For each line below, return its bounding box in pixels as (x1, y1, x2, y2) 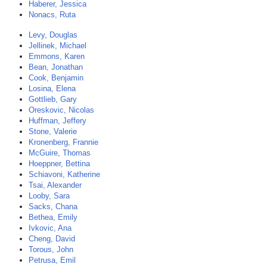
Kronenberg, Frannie (29, 138, 98, 147)
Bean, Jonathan (29, 63, 83, 72)
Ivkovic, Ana (29, 223, 72, 232)
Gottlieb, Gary (29, 95, 77, 104)
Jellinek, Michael (29, 41, 86, 50)
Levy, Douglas (29, 30, 77, 39)
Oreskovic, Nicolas (29, 105, 94, 114)
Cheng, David (29, 234, 75, 243)
